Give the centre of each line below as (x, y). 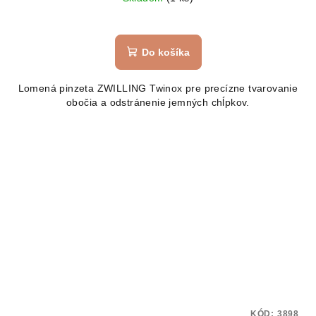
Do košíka (165, 53)
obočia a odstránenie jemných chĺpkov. (158, 103)
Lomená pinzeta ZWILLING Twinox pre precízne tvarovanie (158, 89)
